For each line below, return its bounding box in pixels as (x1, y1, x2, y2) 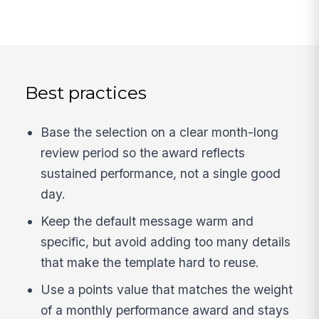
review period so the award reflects (41, 145, 246, 161)
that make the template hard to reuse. (41, 255, 260, 271)
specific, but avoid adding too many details (41, 234, 291, 250)
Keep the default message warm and (41, 214, 254, 229)
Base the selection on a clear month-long (41, 125, 279, 140)
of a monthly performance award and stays (41, 302, 290, 318)
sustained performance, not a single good (41, 166, 281, 182)
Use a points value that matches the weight (41, 281, 293, 297)
